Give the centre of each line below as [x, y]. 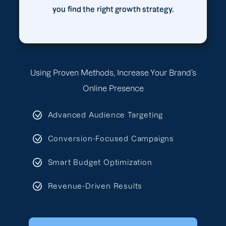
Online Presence [113, 89]
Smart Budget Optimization [100, 162]
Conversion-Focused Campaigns [111, 138]
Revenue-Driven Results [95, 186]
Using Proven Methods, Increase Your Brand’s [113, 73]
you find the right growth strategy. [113, 10]
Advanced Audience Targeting [105, 115]
